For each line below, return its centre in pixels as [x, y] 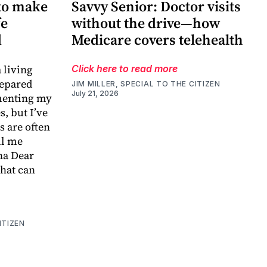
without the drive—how [146, 23]
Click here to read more [125, 69]
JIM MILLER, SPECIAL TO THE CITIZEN [146, 84]
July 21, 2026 [95, 94]
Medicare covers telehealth [157, 40]
